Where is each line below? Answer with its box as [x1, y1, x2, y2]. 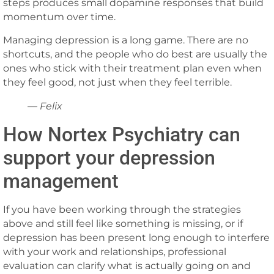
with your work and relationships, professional [3, 245, 226, 257]
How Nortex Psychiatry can [3, 122, 240, 146]
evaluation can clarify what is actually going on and [3, 259, 251, 272]
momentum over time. [3, 11, 116, 23]
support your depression [3, 146, 215, 169]
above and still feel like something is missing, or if [3, 217, 243, 229]
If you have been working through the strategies [3, 203, 241, 215]
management [3, 169, 119, 193]
